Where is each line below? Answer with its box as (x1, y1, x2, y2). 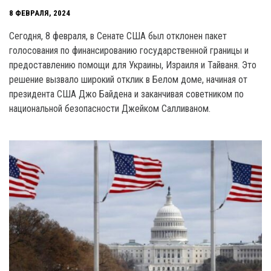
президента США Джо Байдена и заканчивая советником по (9, 88, 244, 100)
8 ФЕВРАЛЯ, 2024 (9, 8, 70, 18)
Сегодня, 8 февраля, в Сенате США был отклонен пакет (9, 30, 227, 42)
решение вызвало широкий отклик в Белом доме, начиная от (9, 73, 247, 85)
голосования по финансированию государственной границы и (9, 44, 249, 56)
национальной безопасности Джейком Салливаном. (9, 102, 211, 114)
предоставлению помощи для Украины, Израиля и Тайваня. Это (9, 59, 256, 71)
